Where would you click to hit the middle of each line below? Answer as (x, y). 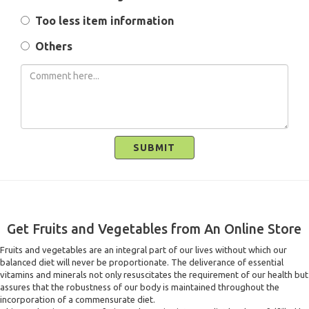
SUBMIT (154, 148)
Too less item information (102, 21)
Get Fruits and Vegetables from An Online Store (154, 229)
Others (51, 46)
